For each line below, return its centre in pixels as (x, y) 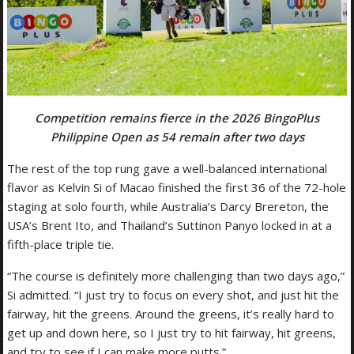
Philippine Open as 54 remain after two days (177, 136)
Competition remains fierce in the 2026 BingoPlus (177, 117)
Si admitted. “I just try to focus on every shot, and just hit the (173, 294)
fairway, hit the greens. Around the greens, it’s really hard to (171, 313)
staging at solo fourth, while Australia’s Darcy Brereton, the (168, 206)
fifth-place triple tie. (61, 244)
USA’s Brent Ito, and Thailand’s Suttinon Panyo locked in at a (170, 225)
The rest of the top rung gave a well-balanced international (168, 168)
